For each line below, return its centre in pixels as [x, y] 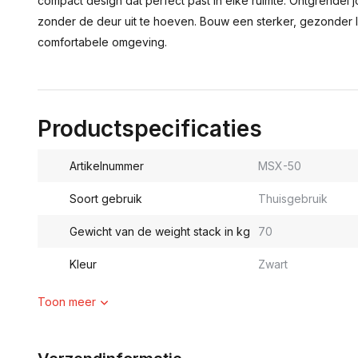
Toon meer [67, 302]
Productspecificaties [150, 129]
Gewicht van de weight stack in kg [160, 231]
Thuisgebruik [292, 199]
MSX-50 [279, 166]
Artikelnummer [107, 166]
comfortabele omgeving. [102, 42]
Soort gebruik [106, 199]
